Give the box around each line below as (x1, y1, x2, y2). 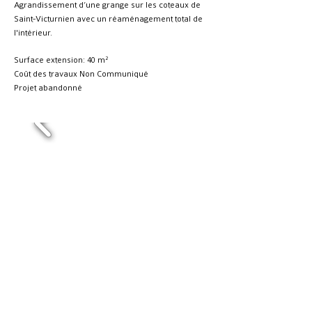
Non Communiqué (79, 69, 148, 79)
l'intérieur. (14, 28, 52, 38)
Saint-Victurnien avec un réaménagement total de (14, 14, 203, 24)
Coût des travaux (14, 69, 79, 79)
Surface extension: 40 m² (14, 55, 108, 65)
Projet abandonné (14, 83, 82, 93)
